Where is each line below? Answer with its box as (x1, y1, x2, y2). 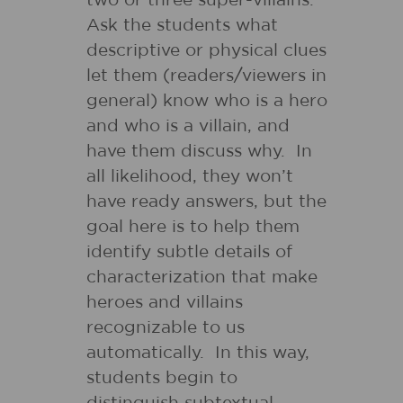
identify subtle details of (86, 244, 292, 261)
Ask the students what (86, 17, 278, 34)
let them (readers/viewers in (86, 67, 327, 85)
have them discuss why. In (86, 143, 312, 160)
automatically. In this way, (86, 345, 309, 362)
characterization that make (86, 269, 318, 286)
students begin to (86, 370, 237, 387)
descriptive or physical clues (86, 42, 327, 59)
